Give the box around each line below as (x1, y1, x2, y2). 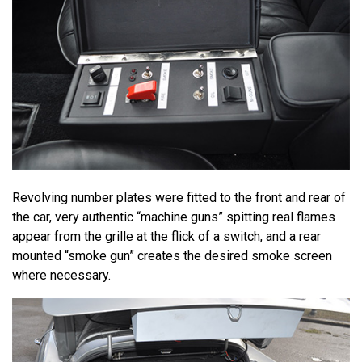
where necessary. (12, 267, 111, 283)
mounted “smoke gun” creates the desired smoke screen (12, 247, 332, 263)
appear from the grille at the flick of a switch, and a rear (12, 228, 321, 244)
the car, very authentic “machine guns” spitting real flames (12, 208, 335, 225)
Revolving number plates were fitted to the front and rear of (12, 189, 346, 205)
